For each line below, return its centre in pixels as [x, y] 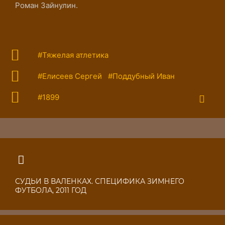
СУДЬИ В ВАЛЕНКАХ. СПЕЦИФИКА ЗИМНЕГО [100, 181]
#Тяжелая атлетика [73, 55]
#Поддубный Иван [141, 76]
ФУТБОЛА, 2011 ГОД [51, 190]
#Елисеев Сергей [70, 76]
